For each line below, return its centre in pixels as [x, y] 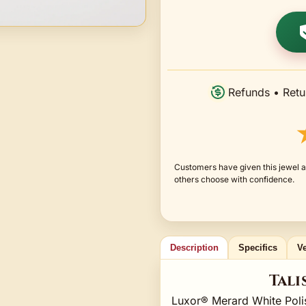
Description [194, 247]
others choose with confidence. [234, 179]
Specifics [258, 247]
